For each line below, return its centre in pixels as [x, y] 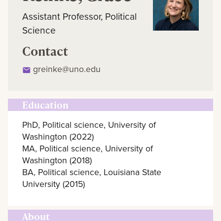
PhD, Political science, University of [89, 125]
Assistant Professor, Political [79, 16]
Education [45, 105]
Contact [45, 51]
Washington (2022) [58, 137]
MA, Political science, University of [87, 148]
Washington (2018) [57, 160]
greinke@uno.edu [67, 69]
